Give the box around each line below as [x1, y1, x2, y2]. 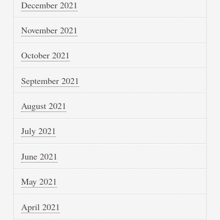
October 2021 [21, 49, 70, 61]
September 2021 [21, 74, 80, 86]
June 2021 [21, 150, 58, 162]
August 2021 [21, 100, 67, 112]
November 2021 [21, 24, 78, 36]
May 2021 [21, 175, 57, 188]
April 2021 [21, 200, 60, 213]
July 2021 [21, 125, 56, 137]
